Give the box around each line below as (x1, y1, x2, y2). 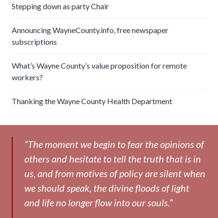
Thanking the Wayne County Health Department (12, 96, 172, 106)
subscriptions (12, 36, 57, 46)
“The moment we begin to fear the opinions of (24, 138, 204, 150)
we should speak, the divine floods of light (24, 182, 189, 194)
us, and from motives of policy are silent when (24, 167, 205, 179)
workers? (12, 72, 43, 82)
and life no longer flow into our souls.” (24, 196, 173, 208)
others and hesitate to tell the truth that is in (24, 152, 201, 164)
